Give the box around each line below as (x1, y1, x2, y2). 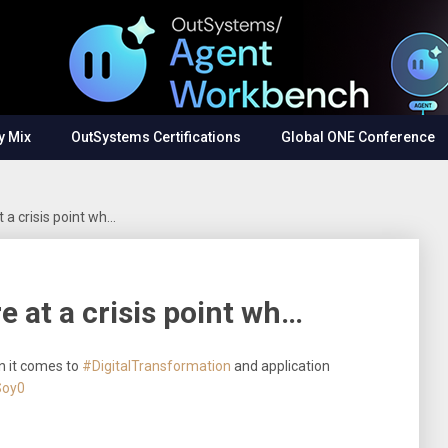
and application (231, 358, 330, 374)
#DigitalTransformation (82, 358, 231, 374)
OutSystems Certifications (71, 129, 241, 145)
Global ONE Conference (281, 129, 435, 145)
